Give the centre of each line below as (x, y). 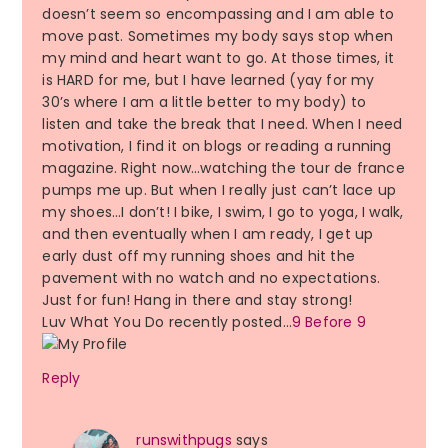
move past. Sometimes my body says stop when (217, 36)
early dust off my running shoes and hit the (198, 256)
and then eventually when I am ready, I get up (208, 234)
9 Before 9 (328, 322)
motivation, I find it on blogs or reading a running (217, 146)
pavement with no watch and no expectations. (211, 278)
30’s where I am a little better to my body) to (204, 102)
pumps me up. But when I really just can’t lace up (219, 190)
